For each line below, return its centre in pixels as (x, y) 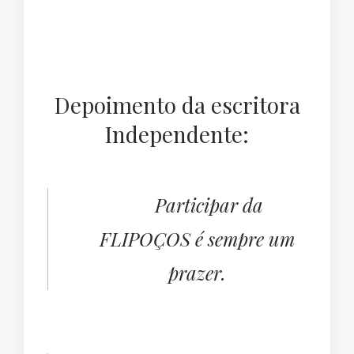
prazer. (197, 273)
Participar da (209, 205)
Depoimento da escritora (177, 105)
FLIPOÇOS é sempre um (197, 239)
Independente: (177, 134)
